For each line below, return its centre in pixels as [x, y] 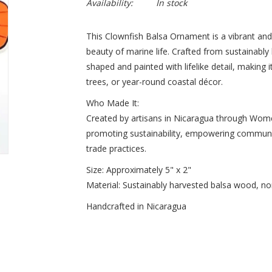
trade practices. [116, 148]
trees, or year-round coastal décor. [154, 82]
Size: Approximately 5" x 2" [138, 170]
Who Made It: [112, 103]
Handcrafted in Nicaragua [136, 206]
